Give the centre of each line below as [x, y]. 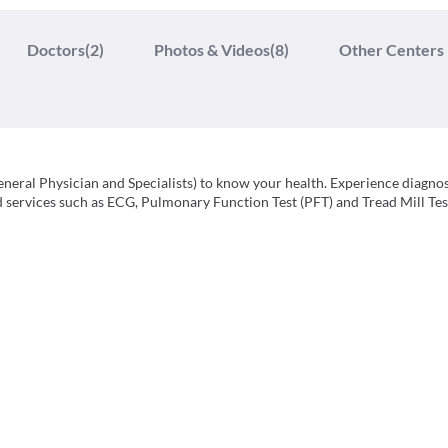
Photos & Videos [212, 49]
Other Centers [391, 49]
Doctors [56, 49]
